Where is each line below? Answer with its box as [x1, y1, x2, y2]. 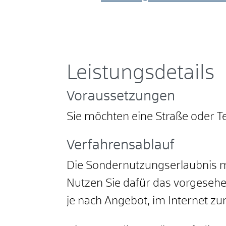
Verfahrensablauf [67, 139, 175, 153]
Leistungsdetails [67, 63, 214, 84]
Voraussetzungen [67, 90, 175, 104]
